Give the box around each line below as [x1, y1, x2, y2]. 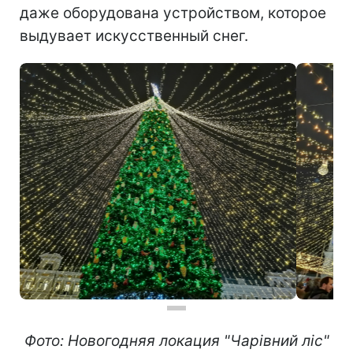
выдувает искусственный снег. [20, 26, 248, 45]
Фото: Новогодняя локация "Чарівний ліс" [24, 331, 329, 350]
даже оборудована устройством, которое [20, 3, 326, 22]
